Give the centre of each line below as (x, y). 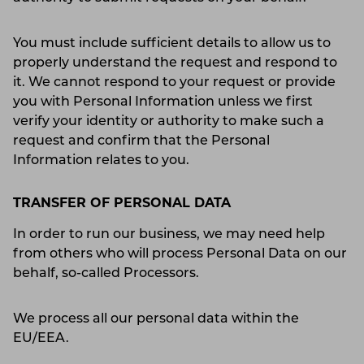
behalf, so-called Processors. (111, 273)
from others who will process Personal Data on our (180, 254)
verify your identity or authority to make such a (169, 121)
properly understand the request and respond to (175, 63)
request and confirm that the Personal (141, 141)
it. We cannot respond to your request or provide (174, 82)
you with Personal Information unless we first (163, 102)
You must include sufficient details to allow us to (172, 43)
